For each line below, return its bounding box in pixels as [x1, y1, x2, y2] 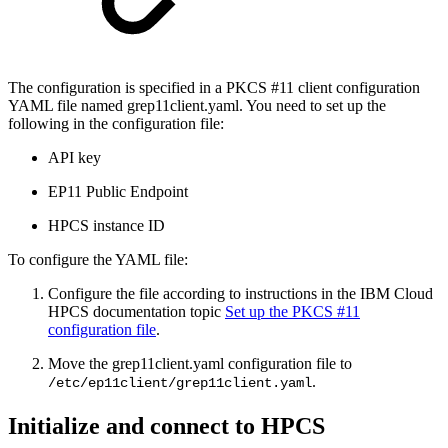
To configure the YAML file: [8, 250, 188, 268]
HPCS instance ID [48, 216, 165, 234]
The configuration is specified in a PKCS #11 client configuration [8, 78, 420, 96]
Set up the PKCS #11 [225, 302, 360, 320]
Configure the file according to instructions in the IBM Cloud [48, 284, 433, 302]
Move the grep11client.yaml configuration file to [48, 354, 352, 372]
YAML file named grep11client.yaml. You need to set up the [8, 96, 386, 114]
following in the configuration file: [8, 114, 224, 132]
